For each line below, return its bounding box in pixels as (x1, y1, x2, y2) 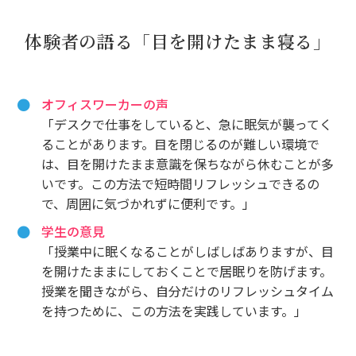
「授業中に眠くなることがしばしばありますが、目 (41, 241, 335, 261)
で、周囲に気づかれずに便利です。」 (41, 193, 256, 213)
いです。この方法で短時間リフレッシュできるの (41, 173, 320, 193)
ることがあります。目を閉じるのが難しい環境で (41, 133, 320, 153)
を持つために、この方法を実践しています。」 (41, 300, 308, 320)
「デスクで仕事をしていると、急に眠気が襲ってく (41, 114, 333, 133)
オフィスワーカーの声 (41, 94, 169, 114)
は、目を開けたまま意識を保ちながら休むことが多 (41, 153, 335, 173)
